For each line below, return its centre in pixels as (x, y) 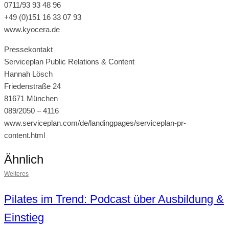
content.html (25, 135)
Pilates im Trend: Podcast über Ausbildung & (114, 199)
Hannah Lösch (28, 74)
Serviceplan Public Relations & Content (69, 61)
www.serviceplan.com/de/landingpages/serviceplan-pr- (95, 123)
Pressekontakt (28, 49)
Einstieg (24, 217)
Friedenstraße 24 (32, 86)
